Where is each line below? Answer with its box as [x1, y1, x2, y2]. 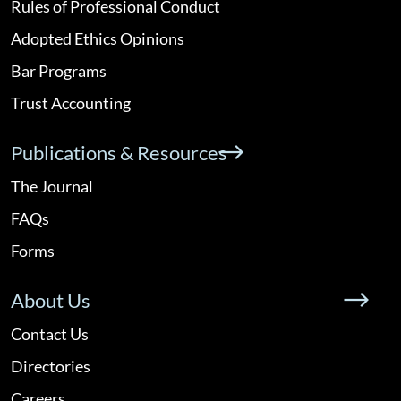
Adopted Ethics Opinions [11, 28, 184, 48]
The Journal [11, 175, 93, 196]
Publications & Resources [11, 140, 227, 165]
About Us [11, 287, 90, 312]
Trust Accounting [11, 92, 131, 113]
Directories [11, 355, 90, 376]
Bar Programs [11, 60, 107, 81]
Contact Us [11, 323, 89, 344]
